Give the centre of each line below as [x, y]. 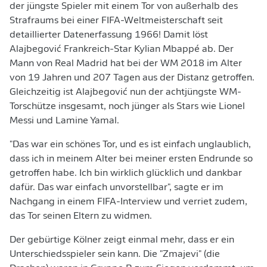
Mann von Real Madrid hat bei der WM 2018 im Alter [126, 64]
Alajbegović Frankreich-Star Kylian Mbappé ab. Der [122, 49]
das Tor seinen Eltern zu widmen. [81, 216]
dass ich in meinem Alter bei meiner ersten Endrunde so [131, 159]
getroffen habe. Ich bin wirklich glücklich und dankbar [126, 173]
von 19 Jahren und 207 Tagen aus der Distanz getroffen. [132, 78]
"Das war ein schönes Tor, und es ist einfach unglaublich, [130, 145]
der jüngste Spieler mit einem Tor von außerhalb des [124, 7]
